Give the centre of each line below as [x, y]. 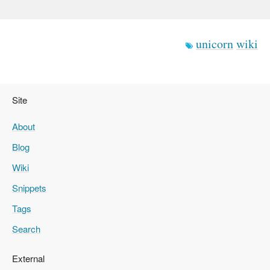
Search [26, 229]
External [28, 258]
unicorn [215, 44]
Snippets [29, 188]
